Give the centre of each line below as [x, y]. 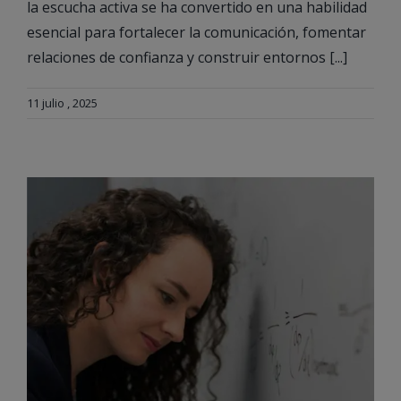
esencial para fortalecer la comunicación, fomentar [196, 33]
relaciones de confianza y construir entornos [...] [187, 58]
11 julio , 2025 [62, 103]
